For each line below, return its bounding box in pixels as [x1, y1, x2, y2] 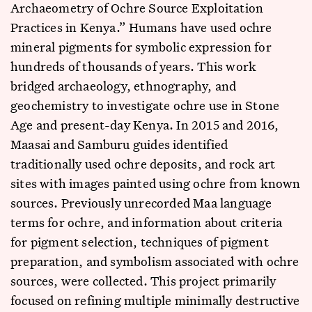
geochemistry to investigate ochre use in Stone [10, 97, 280, 114]
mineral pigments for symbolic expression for [10, 38, 272, 55]
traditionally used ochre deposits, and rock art [10, 155, 276, 172]
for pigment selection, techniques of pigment [10, 233, 269, 250]
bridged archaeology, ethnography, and [10, 77, 237, 94]
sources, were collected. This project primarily [10, 272, 276, 289]
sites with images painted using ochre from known [10, 175, 301, 192]
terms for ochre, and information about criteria [10, 214, 283, 231]
